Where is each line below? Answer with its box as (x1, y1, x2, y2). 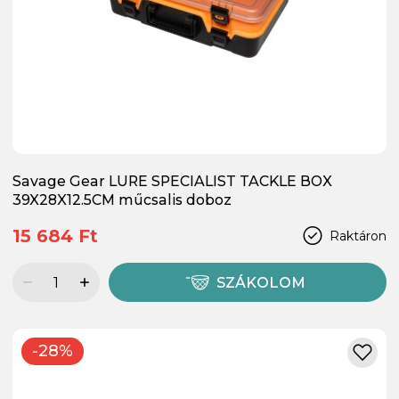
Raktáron (330, 227, 387, 244)
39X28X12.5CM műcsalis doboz (12, 191, 232, 209)
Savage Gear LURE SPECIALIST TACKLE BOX (12, 173, 332, 191)
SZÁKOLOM (216, 274, 306, 292)
